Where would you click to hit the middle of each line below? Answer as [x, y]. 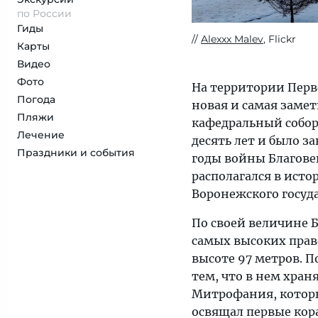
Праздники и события [76, 153]
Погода [36, 99]
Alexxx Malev [232, 39]
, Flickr [280, 39]
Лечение [41, 135]
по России [44, 13]
